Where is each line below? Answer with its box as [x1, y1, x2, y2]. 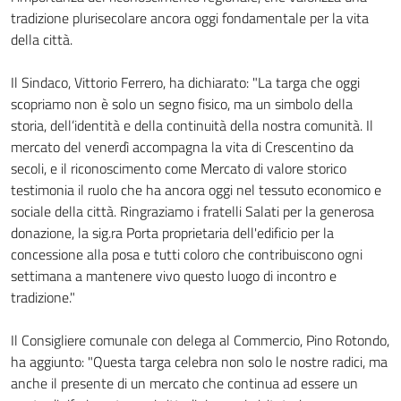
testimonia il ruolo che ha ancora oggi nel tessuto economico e [11, 179, 381, 200]
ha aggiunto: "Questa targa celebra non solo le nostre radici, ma [11, 351, 388, 372]
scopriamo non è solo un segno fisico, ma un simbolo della [11, 93, 353, 115]
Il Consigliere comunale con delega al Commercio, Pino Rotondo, [11, 329, 389, 351]
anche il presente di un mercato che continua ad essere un [11, 372, 358, 394]
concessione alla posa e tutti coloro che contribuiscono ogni [11, 243, 363, 265]
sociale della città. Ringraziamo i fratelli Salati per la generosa [11, 200, 374, 222]
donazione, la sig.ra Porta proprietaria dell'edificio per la [11, 222, 334, 243]
